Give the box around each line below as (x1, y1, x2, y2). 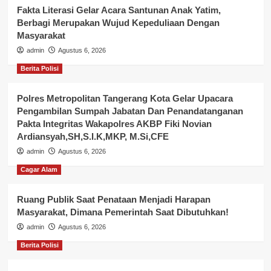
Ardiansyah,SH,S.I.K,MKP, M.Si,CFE (16, 131, 169, 142)
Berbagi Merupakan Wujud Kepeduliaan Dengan (16, 17, 220, 28)
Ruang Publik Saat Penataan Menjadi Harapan (16, 194, 211, 204)
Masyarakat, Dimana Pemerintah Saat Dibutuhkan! (16, 206, 229, 217)
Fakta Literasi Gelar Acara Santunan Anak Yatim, (16, 4, 221, 15)
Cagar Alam (20, 165, 57, 173)
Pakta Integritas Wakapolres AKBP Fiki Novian (16, 118, 212, 129)
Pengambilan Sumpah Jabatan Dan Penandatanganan (16, 105, 243, 116)
